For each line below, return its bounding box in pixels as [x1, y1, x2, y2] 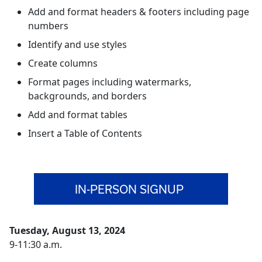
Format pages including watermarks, [28, 75, 191, 88]
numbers [28, 19, 68, 32]
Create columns [28, 57, 98, 70]
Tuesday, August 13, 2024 [9, 224, 125, 237]
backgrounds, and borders [28, 89, 147, 102]
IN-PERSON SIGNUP [75, 182, 184, 196]
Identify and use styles [28, 38, 127, 51]
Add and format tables [28, 108, 127, 121]
